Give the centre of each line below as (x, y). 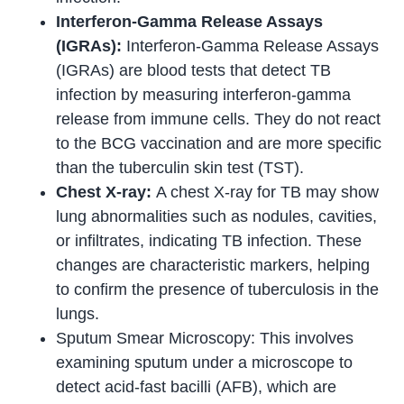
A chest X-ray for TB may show (268, 193)
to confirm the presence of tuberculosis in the (218, 290)
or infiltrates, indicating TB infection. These (209, 241)
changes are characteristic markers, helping (213, 266)
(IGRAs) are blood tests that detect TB (194, 71)
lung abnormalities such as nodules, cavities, (217, 217)
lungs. (78, 314)
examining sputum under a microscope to (205, 363)
